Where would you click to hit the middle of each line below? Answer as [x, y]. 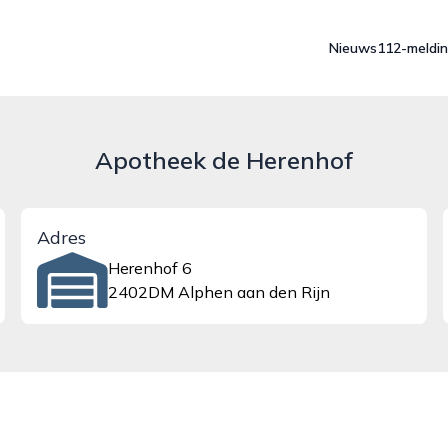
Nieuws [353, 48]
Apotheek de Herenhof [224, 160]
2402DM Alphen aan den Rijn [218, 292]
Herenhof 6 [149, 268]
